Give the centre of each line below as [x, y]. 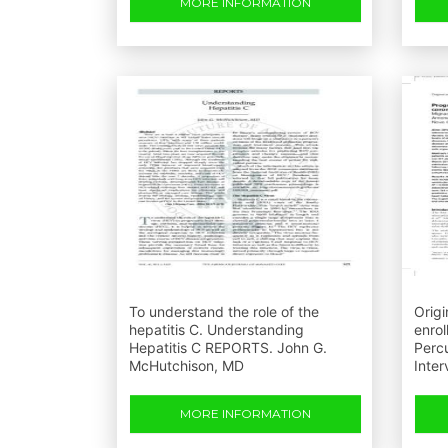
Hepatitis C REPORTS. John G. [228, 347]
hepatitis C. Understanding [216, 329]
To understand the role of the [224, 311]
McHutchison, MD [186, 365]
